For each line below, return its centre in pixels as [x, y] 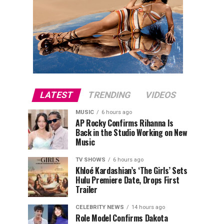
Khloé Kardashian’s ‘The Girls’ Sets [131, 170]
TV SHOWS [90, 160]
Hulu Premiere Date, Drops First [128, 180]
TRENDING [109, 95]
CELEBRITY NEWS [100, 207]
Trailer [87, 189]
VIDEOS [161, 95]
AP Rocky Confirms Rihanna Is [125, 123]
